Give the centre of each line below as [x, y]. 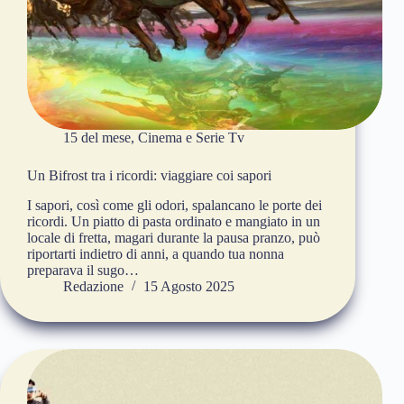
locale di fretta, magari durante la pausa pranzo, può [174, 238]
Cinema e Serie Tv [191, 138]
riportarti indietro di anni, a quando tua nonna [156, 254]
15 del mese [97, 138]
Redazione [93, 287]
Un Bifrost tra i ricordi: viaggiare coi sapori [149, 176]
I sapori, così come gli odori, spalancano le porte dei [174, 206]
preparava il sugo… [83, 271]
